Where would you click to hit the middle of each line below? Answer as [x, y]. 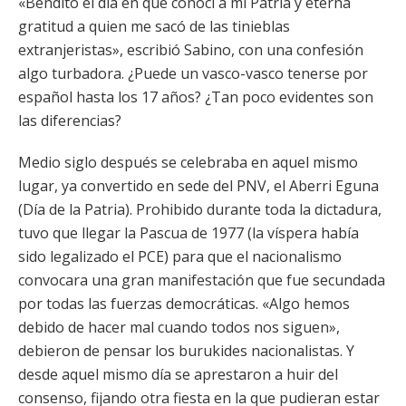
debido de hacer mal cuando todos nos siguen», [179, 327]
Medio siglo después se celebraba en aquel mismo [188, 162]
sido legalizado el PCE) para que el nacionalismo [180, 256]
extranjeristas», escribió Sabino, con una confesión [191, 50]
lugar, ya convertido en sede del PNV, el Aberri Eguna [198, 186]
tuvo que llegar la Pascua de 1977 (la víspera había [188, 233]
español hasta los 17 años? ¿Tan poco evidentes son [196, 97]
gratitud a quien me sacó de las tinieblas [154, 26]
